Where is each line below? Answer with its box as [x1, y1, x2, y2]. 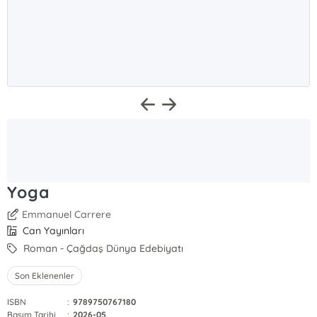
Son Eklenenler [15, 270, 75, 281]
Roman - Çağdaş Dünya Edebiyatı [21, 242, 184, 255]
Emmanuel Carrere [22, 208, 112, 221]
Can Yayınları [20, 224, 85, 237]
